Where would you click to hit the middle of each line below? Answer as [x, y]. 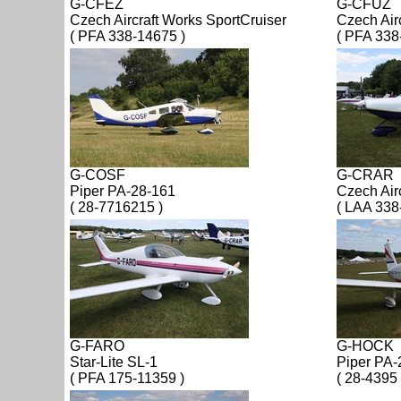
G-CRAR [365, 175]
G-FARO [97, 346]
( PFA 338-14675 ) [128, 36]
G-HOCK [365, 346]
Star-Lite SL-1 [114, 362]
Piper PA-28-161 [123, 191]
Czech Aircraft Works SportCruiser [178, 20]
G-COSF [98, 175]
